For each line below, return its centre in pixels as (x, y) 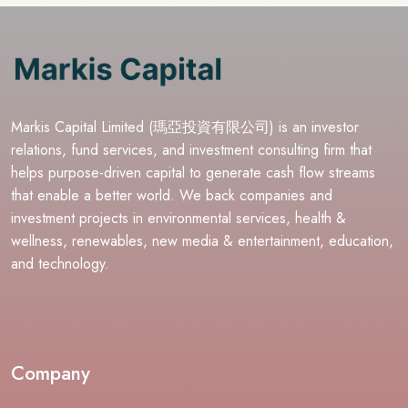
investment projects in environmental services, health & (178, 218)
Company (51, 373)
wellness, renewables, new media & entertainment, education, (202, 240)
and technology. (60, 263)
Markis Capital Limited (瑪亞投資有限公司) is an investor (185, 127)
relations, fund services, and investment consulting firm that (191, 149)
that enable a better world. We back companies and (172, 195)
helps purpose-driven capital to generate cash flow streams (193, 172)
